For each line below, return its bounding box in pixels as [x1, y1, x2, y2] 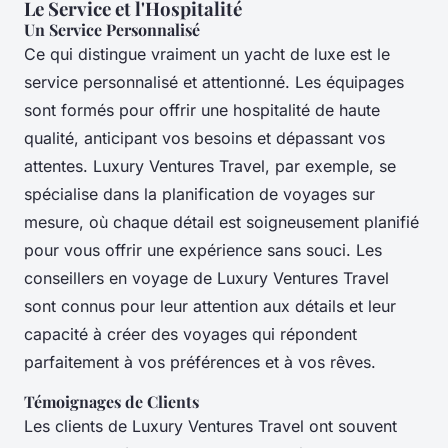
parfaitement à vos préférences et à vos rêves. [24, 351, 376, 372]
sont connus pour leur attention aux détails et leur [24, 295, 396, 316]
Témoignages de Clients [24, 390, 199, 412]
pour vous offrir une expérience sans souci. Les [24, 239, 382, 260]
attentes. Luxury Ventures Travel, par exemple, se [24, 155, 396, 176]
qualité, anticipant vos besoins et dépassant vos [24, 127, 385, 148]
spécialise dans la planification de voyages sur [24, 183, 375, 204]
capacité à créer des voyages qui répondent [24, 323, 357, 344]
